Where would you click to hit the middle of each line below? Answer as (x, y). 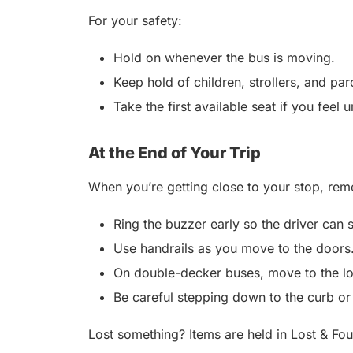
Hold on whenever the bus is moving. (226, 58)
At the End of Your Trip (175, 153)
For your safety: (137, 21)
